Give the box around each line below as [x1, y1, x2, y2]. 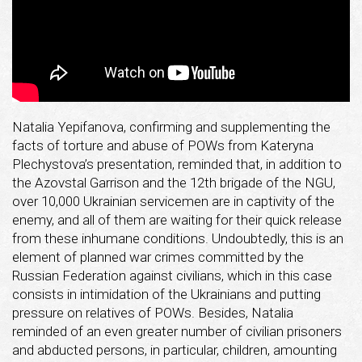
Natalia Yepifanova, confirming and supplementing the [12, 118, 330, 135]
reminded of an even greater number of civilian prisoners [12, 322, 342, 339]
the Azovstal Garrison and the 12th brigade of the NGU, [12, 174, 335, 191]
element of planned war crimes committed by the [12, 248, 304, 265]
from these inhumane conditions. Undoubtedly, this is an [12, 229, 343, 246]
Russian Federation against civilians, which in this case [12, 267, 332, 284]
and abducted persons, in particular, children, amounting [12, 341, 337, 358]
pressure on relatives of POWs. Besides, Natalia [12, 304, 293, 321]
